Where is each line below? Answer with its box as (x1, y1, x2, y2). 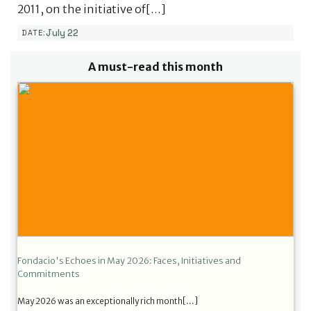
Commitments (17, 269, 80, 280)
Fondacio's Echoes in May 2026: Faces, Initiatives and (17, 255, 241, 267)
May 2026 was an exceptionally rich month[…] (17, 296, 198, 307)
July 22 (46, 26, 78, 39)
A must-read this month (88, 59, 223, 74)
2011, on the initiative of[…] (17, 1, 166, 16)
